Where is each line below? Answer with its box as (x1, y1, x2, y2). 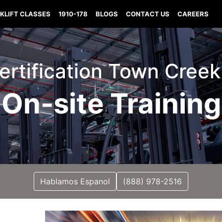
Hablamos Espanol (40, 176, 110, 186)
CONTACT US (126, 10, 170, 18)
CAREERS (177, 10, 209, 18)
